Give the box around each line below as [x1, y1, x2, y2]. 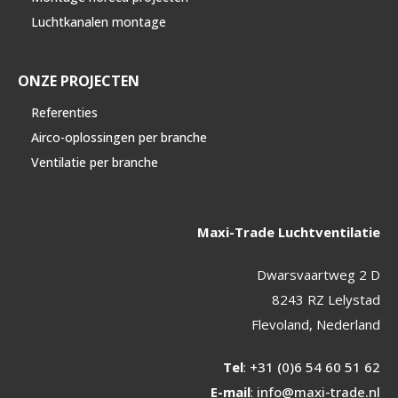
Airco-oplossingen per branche [31, 128, 207, 146]
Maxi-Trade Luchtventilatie [197, 222, 380, 241]
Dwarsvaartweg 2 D [257, 265, 380, 283]
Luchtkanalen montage [31, 12, 166, 30]
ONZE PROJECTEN [18, 70, 139, 91]
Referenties [31, 103, 98, 121]
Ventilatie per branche [31, 153, 158, 171]
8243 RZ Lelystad [272, 290, 380, 308]
